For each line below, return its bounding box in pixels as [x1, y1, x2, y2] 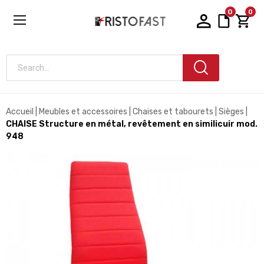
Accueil [6, 107, 34, 117]
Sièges [219, 107, 244, 117]
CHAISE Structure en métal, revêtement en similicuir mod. [6, 119, 258, 129]
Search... [5, 68, 38, 78]
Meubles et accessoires [39, 107, 127, 117]
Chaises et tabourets [133, 107, 213, 117]
